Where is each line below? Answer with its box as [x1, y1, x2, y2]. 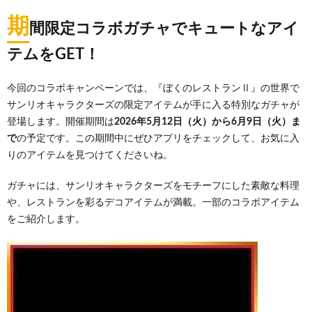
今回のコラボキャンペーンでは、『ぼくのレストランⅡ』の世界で [7, 84, 299, 93]
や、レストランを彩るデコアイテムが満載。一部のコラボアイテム [7, 198, 299, 208]
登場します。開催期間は [7, 117, 114, 127]
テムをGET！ [7, 47, 100, 62]
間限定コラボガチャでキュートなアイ [29, 21, 299, 36]
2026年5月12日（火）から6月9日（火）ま [114, 117, 301, 127]
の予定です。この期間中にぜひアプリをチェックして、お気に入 [17, 134, 299, 143]
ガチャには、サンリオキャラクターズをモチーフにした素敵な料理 [7, 181, 299, 191]
